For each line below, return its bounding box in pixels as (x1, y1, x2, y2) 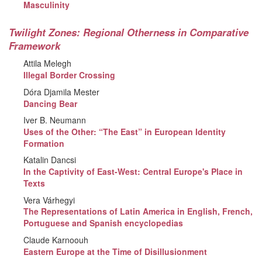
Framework (9, 38, 60, 53)
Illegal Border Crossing (23, 69, 116, 81)
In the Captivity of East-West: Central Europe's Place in (23, 166, 243, 178)
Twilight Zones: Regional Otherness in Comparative (9, 25, 249, 39)
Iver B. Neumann (23, 114, 87, 126)
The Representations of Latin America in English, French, (23, 205, 253, 218)
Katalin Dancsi (23, 154, 77, 166)
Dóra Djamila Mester (23, 85, 100, 98)
